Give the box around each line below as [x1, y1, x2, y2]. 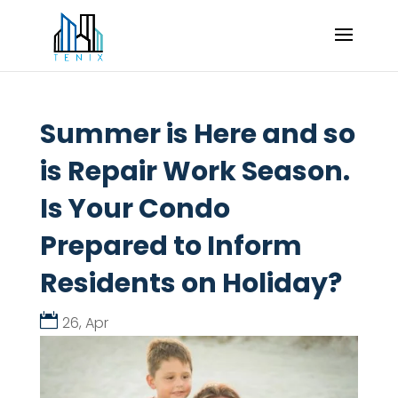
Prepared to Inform [39, 227, 302, 265]
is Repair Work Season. [39, 153, 350, 190]
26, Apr [61, 313, 108, 333]
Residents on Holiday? [39, 265, 342, 302]
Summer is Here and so [39, 115, 355, 153]
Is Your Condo [39, 190, 230, 227]
